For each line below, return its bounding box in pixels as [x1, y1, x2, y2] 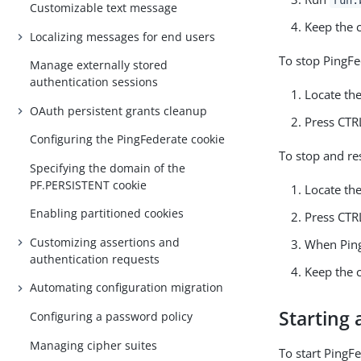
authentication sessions [30, 74, 159, 90]
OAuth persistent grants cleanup [30, 102, 208, 118]
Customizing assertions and [30, 234, 180, 250]
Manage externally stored [30, 57, 168, 73]
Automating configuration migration [30, 280, 224, 296]
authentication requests [30, 251, 160, 267]
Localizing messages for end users [30, 28, 216, 44]
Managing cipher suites [30, 337, 158, 353]
